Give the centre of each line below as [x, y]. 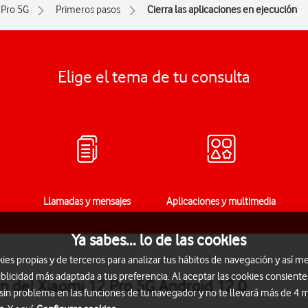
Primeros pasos [88, 10]
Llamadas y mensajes [87, 201]
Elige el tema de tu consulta [154, 77]
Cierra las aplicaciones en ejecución [222, 10]
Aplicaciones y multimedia [221, 201]
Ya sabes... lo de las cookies [159, 240]
